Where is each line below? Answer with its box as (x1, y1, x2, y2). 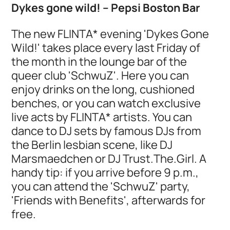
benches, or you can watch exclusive (11, 94, 201, 111)
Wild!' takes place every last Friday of (11, 39, 201, 55)
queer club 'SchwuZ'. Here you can (11, 67, 189, 83)
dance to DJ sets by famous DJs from (11, 122, 202, 139)
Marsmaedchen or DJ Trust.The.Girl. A (11, 150, 207, 166)
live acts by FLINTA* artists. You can (11, 108, 193, 125)
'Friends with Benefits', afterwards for (11, 191, 206, 208)
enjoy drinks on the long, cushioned (11, 81, 195, 97)
